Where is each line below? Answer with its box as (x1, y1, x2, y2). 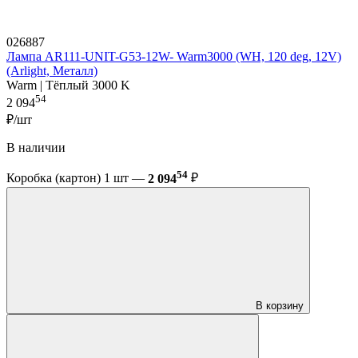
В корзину (256, 299, 304, 312)
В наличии (6, 141, 66, 155)
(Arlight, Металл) (6, 64, 97, 78)
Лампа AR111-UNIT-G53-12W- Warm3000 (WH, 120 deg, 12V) (6, 50, 341, 64)
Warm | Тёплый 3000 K (6, 78, 130, 93)
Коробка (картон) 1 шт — (6, 171, 148, 185)
